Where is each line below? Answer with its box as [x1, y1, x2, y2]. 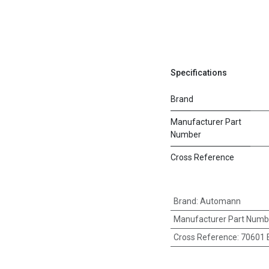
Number [171, 130, 201, 139]
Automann [199, 196, 241, 206]
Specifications [171, 68, 227, 77]
